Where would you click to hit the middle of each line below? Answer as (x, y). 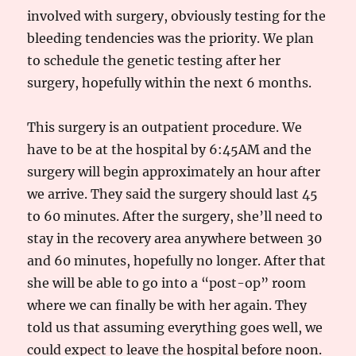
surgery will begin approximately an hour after (174, 172)
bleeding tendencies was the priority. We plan (171, 38)
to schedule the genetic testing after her (154, 60)
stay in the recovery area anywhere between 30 (175, 238)
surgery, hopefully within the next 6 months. (170, 83)
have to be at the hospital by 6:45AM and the (170, 149)
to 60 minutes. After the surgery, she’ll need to (175, 216)
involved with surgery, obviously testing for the (177, 16)
